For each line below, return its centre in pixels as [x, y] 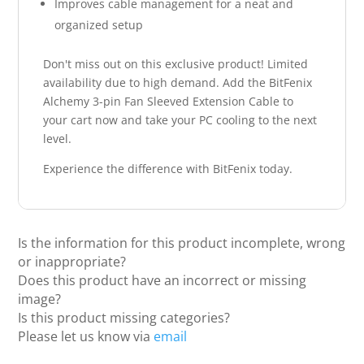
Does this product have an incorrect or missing [162, 280]
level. [58, 138]
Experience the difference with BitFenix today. [168, 168]
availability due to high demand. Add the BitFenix [178, 82]
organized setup [99, 24]
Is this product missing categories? [124, 317]
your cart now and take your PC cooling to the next [180, 119]
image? [40, 299]
